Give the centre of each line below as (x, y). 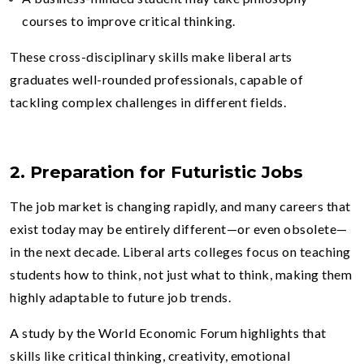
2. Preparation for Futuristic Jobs (156, 171)
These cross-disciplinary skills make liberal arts (151, 56)
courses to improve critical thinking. (129, 20)
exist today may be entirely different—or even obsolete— (179, 228)
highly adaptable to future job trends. (120, 297)
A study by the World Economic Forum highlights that (168, 332)
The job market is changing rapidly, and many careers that (180, 206)
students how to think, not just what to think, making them (181, 274)
